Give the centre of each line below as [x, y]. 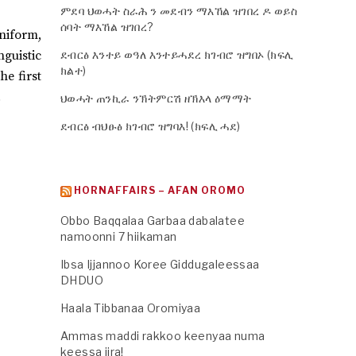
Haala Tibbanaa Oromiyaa [131, 308]
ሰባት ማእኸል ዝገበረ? [107, 27]
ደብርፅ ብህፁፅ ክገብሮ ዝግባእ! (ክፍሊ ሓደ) [151, 126]
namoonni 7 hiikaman [119, 236]
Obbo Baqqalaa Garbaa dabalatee [153, 221]
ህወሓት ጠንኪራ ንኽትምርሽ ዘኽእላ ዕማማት [156, 98]
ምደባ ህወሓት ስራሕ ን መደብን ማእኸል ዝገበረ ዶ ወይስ [179, 11]
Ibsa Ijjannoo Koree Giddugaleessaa [160, 264]
